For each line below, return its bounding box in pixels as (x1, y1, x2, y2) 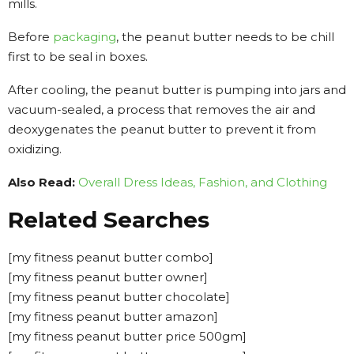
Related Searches (8, 205, 209, 233)
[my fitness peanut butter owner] (8, 269, 208, 284)
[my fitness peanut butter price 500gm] (8, 328, 247, 344)
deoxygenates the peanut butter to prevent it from (8, 121, 316, 137)
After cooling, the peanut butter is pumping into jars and (8, 81, 346, 97)
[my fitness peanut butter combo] (8, 249, 213, 265)
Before (8, 28, 53, 44)
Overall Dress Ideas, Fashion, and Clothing (78, 174, 327, 190)
